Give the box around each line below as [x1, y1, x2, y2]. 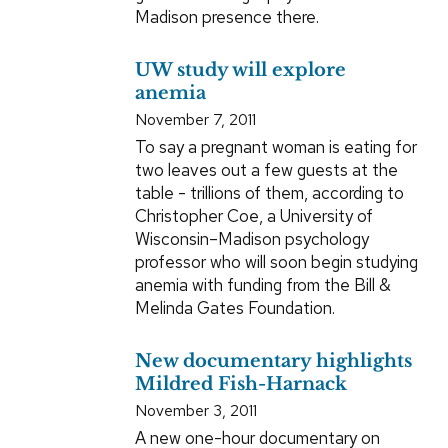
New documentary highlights [134, 350, 412, 373]
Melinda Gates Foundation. [134, 297, 335, 320]
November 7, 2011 [134, 109, 256, 131]
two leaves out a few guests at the [134, 159, 398, 182]
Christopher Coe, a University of [134, 205, 373, 228]
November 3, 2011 [134, 400, 257, 422]
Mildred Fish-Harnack [134, 373, 347, 396]
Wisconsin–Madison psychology [134, 228, 369, 251]
